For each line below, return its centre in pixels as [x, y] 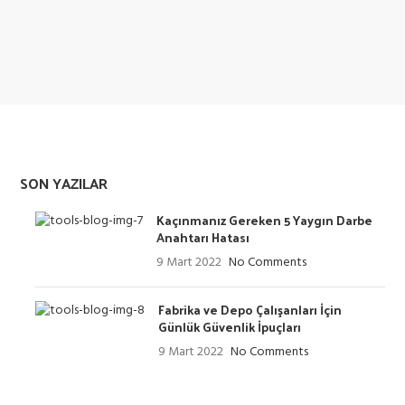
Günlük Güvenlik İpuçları [230, 327]
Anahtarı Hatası [203, 237]
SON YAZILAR [64, 183]
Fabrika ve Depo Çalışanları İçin [250, 310]
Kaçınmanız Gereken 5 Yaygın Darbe [265, 220]
